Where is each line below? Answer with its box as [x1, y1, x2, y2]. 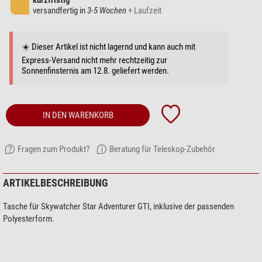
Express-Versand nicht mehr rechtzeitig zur [22, 55, 167, 66]
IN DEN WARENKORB [42, 110, 113, 121]
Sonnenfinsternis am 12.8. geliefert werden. [22, 65, 169, 77]
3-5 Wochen [87, 5, 126, 16]
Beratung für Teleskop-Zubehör [109, 144, 215, 155]
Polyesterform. [3, 213, 54, 225]
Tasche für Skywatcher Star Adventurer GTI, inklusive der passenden [3, 201, 234, 212]
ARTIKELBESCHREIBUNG [3, 177, 108, 189]
